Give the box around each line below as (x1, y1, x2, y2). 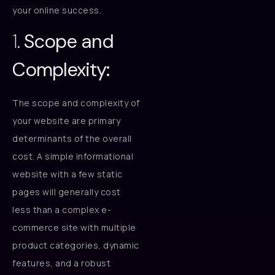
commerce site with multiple (12, 221, 136, 233)
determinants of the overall (12, 132, 132, 144)
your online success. (12, 4, 101, 16)
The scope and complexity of (12, 96, 140, 109)
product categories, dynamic (12, 239, 139, 251)
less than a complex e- (12, 203, 111, 215)
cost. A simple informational (12, 150, 133, 162)
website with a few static (12, 168, 123, 180)
